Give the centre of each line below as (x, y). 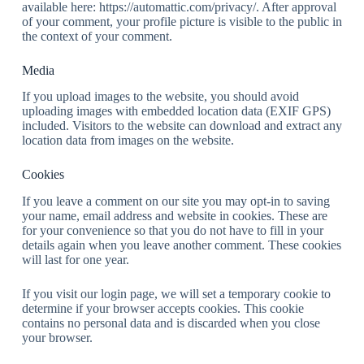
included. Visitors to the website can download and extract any (182, 126)
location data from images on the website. (128, 141)
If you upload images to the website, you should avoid (160, 97)
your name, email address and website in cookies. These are (174, 216)
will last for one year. (75, 260)
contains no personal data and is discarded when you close (171, 323)
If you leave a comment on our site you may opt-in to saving (175, 201)
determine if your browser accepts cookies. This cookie (162, 309)
